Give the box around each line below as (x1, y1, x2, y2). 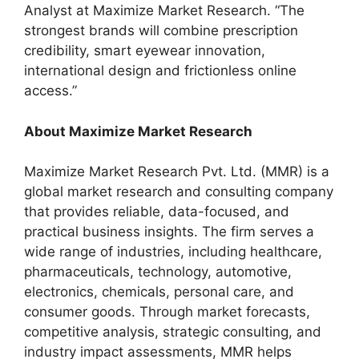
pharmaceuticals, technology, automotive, (24, 264, 292, 280)
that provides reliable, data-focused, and (24, 204, 289, 220)
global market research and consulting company (24, 184, 333, 200)
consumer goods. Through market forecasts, (24, 304, 310, 320)
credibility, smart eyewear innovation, (24, 42, 265, 58)
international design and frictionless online (24, 63, 296, 79)
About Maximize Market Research (24, 123, 252, 139)
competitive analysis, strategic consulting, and (24, 324, 321, 340)
